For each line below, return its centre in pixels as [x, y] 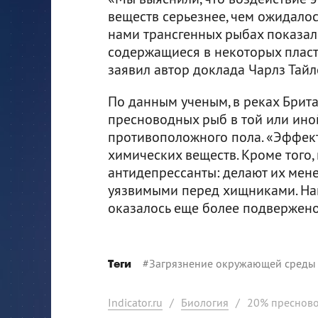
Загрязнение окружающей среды [232, 263]
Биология [205, 302]
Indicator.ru [135, 302]
